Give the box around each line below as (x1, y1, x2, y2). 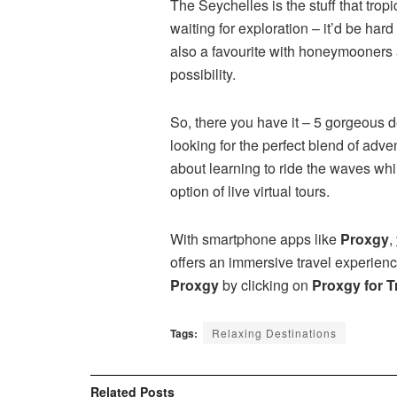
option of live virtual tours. (170, 181, 330, 202)
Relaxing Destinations (212, 325, 337, 341)
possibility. (170, 64, 236, 85)
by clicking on (219, 275, 312, 296)
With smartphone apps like (170, 229, 340, 250)
